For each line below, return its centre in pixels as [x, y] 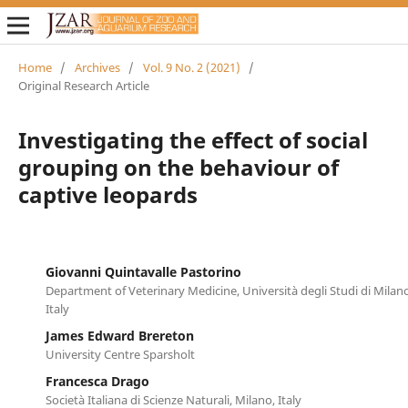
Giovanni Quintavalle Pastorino [143, 271]
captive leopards [107, 194]
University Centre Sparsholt [120, 354]
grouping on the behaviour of [178, 167]
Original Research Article [83, 85]
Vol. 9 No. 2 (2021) [191, 67]
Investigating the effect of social [193, 139]
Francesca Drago [97, 381]
